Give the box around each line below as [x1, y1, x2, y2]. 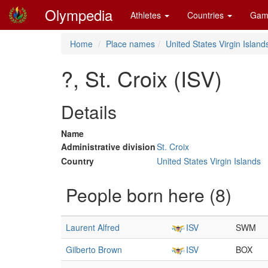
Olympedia [45, 4, 112, 25]
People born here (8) [66, 182, 232, 208]
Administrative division [61, 141, 156, 153]
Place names [106, 38, 155, 50]
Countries [187, 9, 226, 21]
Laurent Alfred [66, 221, 120, 233]
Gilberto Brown [66, 243, 122, 255]
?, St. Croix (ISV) [61, 63, 222, 93]
